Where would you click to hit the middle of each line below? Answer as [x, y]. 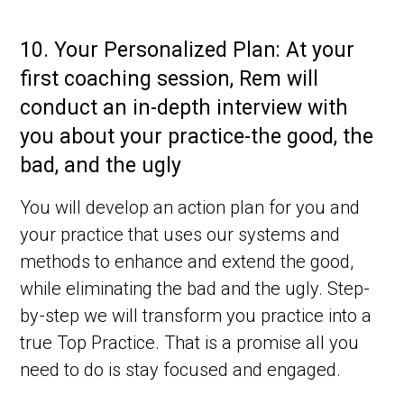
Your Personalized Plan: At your [205, 50]
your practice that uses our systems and [180, 235]
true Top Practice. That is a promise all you [190, 343]
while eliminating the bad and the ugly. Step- [195, 289]
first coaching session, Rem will [170, 79]
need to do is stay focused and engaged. [181, 370]
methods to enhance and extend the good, [187, 262]
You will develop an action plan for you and [190, 208]
